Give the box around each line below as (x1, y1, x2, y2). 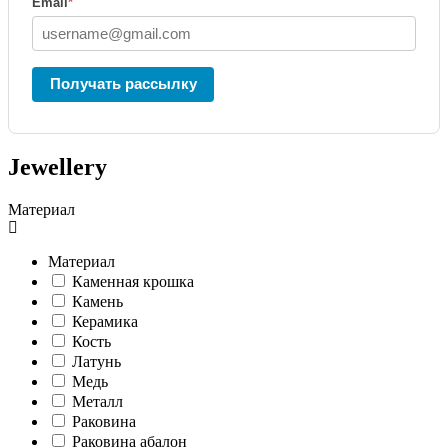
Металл (72, 392, 123, 410)
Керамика (72, 312, 138, 330)
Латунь (72, 352, 121, 370)
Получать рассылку (49, 75, 197, 92)
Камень (72, 292, 123, 310)
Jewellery (8, 153, 107, 180)
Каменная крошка (72, 272, 194, 290)
